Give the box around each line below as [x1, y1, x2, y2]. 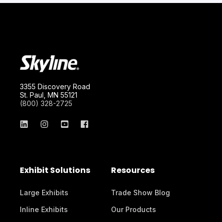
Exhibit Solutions [20, 165, 90, 176]
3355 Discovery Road [20, 82, 90, 91]
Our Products [111, 205, 156, 214]
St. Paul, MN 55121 [20, 91, 77, 99]
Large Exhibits [20, 188, 68, 197]
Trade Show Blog [111, 188, 170, 197]
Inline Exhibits [20, 205, 68, 214]
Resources [111, 165, 155, 176]
